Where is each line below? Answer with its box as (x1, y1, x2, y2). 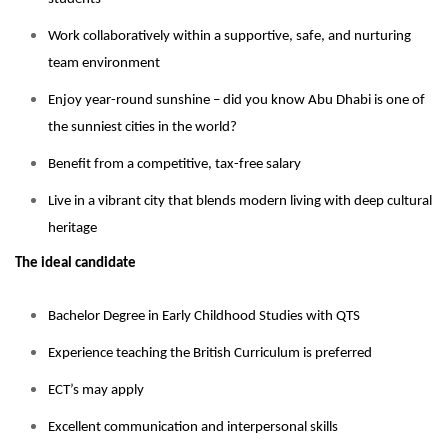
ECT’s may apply (48, 383, 144, 398)
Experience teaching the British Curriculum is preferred (48, 346, 372, 361)
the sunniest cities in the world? (48, 120, 237, 135)
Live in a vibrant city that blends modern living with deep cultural (48, 194, 432, 209)
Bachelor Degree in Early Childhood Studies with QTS (48, 309, 360, 324)
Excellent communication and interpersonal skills (48, 420, 338, 435)
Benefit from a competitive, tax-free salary (48, 157, 301, 172)
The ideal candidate (15, 256, 136, 271)
